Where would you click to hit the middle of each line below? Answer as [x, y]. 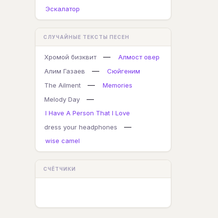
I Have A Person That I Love [88, 113]
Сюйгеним [124, 71]
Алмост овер [139, 57]
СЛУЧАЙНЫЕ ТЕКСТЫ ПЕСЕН [86, 37]
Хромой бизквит [70, 57]
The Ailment [63, 85]
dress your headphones [81, 127]
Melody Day [62, 99]
